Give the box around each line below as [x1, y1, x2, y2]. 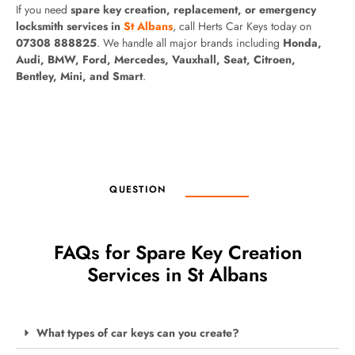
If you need [16, 2, 71, 18]
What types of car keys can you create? [36, 325, 239, 342]
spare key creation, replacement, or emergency [71, 2, 316, 18]
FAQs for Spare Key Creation [53, 239, 302, 267]
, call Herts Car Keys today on [173, 18, 311, 35]
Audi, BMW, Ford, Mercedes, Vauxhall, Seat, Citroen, [16, 52, 296, 68]
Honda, [283, 35, 322, 52]
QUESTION [109, 182, 166, 197]
